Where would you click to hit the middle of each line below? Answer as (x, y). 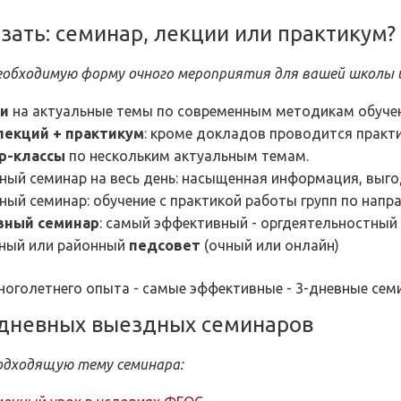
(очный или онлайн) (272, 245)
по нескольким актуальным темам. (187, 156)
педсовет (166, 245)
